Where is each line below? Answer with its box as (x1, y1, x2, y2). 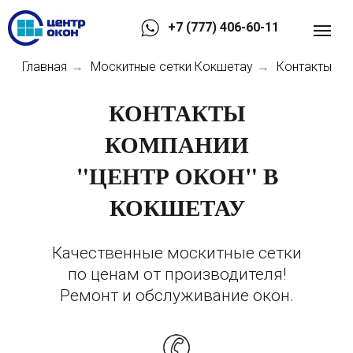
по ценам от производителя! (67, 265, 286, 284)
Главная (21, 59, 67, 74)
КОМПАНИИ (105, 128, 249, 162)
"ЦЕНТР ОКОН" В (76, 159, 278, 193)
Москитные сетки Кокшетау (90, 59, 253, 74)
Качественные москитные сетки (51, 243, 302, 263)
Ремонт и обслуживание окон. (59, 286, 294, 306)
